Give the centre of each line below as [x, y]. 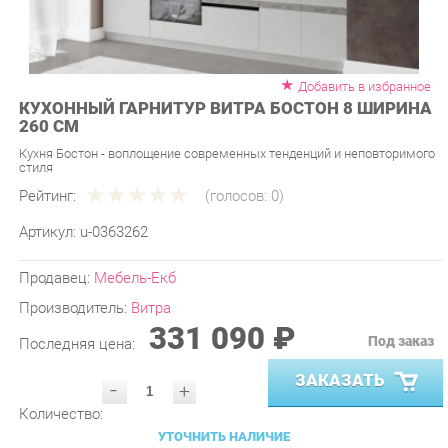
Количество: [58, 379]
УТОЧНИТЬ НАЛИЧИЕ [215, 401]
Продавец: [53, 249]
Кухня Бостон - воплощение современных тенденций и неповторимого [217, 129]
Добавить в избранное [349, 65]
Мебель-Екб [129, 249]
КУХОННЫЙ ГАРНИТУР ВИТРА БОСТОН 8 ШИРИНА [216, 86]
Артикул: [47, 204]
